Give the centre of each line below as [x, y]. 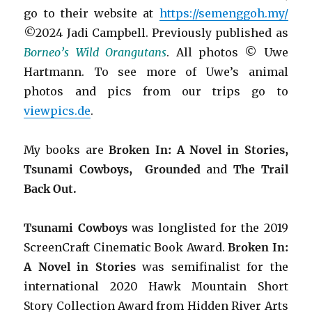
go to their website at [92, 14]
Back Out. [50, 189]
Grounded [169, 170]
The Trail [260, 170]
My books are [67, 150]
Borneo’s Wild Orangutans [95, 53]
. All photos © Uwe [227, 53]
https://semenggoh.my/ [224, 14]
